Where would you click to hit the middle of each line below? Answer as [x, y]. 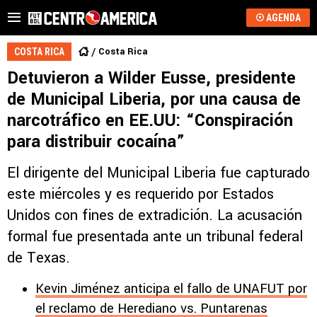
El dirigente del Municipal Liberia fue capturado [158, 173]
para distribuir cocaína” [96, 142]
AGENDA [283, 18]
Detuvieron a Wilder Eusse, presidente [151, 78]
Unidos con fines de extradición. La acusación [155, 215]
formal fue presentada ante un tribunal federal [155, 237]
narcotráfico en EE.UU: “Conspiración [150, 121]
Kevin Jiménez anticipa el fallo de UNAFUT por [171, 289]
